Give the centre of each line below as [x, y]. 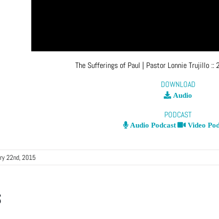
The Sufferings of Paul [108, 65]
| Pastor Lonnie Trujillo [176, 65]
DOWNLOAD [178, 85]
